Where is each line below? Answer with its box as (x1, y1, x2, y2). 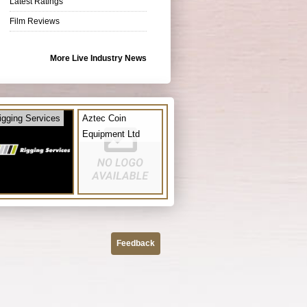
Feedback (116, 238, 155, 248)
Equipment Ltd (82, 128, 140, 139)
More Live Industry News (50, 53, 147, 63)
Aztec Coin (82, 112, 126, 123)
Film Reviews (10, 16, 60, 26)
